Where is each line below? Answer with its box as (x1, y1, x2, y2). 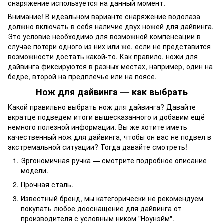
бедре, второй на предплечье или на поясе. (8, 71, 157, 82)
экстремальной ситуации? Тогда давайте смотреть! (8, 141, 187, 152)
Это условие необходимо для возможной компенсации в (8, 31, 201, 42)
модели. (21, 165, 48, 175)
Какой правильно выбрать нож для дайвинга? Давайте (8, 101, 196, 112)
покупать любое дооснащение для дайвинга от (21, 203, 182, 214)
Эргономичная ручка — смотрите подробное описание (21, 155, 207, 165)
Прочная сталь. (21, 179, 73, 190)
